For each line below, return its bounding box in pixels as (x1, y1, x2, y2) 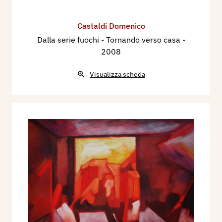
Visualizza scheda (90, 69, 145, 79)
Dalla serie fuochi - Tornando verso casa (37, 34, 182, 45)
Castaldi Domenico (77, 20, 145, 31)
